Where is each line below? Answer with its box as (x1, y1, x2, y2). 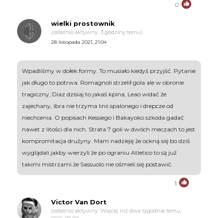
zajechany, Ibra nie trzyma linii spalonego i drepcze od (22, 102, 173, 110)
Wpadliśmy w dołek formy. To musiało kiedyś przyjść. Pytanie (22, 67, 196, 75)
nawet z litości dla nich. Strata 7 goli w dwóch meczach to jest (22, 126, 195, 133)
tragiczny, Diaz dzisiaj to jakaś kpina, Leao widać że (22, 91, 166, 98)
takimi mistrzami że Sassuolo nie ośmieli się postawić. (22, 161, 173, 168)
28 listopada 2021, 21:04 (51, 39, 107, 46)
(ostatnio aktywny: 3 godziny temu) (51, 29, 143, 36)
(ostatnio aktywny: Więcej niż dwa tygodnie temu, (51, 207, 181, 215)
